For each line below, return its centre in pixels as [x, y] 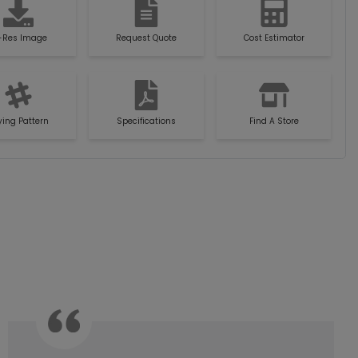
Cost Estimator [274, 38]
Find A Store [274, 121]
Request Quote [146, 38]
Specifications [146, 121]
